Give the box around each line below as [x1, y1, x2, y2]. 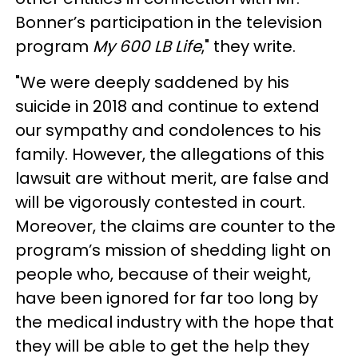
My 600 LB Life [93, 34, 201, 58]
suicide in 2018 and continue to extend [15, 94, 320, 117]
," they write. [201, 34, 300, 58]
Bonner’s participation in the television [15, 10, 322, 34]
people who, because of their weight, [15, 262, 311, 285]
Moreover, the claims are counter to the [15, 214, 336, 237]
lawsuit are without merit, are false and [15, 166, 329, 189]
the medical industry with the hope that [15, 310, 334, 333]
